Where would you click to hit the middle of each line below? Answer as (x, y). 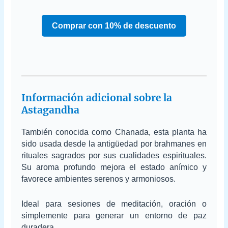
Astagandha (51, 110)
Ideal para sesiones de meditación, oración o (114, 204)
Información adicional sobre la (97, 98)
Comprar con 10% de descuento (114, 25)
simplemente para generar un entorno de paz (114, 215)
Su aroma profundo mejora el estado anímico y (114, 167)
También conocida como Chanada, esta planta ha (114, 132)
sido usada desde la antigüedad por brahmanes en (114, 144)
